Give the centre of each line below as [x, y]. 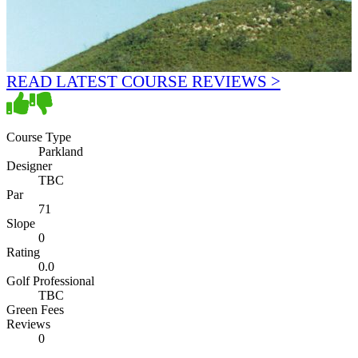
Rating [23, 252]
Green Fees [35, 309]
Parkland [61, 151]
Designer [29, 165]
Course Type [39, 137]
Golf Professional [50, 280]
